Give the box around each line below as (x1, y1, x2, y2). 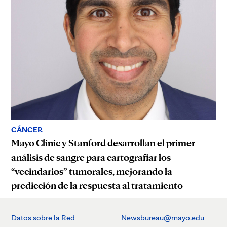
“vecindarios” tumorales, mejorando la (11, 165, 172, 178)
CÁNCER (11, 125, 43, 135)
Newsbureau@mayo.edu (121, 213, 204, 223)
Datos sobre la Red (11, 213, 75, 223)
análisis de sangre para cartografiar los (11, 151, 171, 164)
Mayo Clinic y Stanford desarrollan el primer (11, 137, 195, 149)
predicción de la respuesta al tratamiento (11, 179, 183, 192)
